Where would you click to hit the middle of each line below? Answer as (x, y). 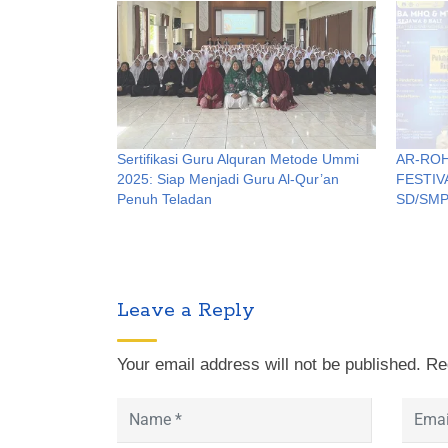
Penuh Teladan (164, 198)
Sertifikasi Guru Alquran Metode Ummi (238, 158)
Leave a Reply (186, 310)
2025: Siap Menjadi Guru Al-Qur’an (228, 178)
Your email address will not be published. (269, 364)
